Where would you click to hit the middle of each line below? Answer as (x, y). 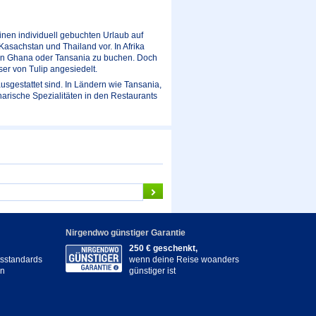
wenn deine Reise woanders (184, 260)
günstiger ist (152, 271)
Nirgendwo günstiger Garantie (125, 233)
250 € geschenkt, (163, 249)
